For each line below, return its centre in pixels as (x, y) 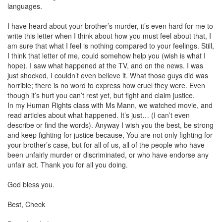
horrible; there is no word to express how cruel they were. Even (106, 85)
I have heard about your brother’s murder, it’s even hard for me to (110, 26)
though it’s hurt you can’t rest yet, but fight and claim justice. (101, 95)
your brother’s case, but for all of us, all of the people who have (106, 145)
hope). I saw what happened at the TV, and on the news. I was (105, 65)
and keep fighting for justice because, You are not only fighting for (110, 135)
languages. (25, 6)
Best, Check (26, 204)
